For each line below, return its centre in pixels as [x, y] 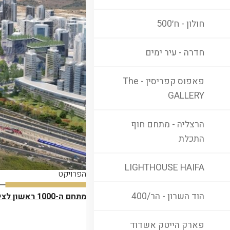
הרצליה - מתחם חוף [168, 124]
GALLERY [186, 95]
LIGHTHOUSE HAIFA [165, 167]
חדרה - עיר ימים [175, 52]
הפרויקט [72, 174]
